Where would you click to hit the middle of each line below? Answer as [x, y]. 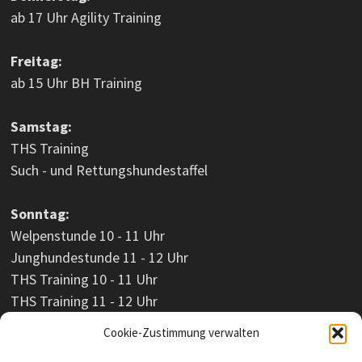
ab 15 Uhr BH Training [78, 83]
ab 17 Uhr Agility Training [86, 18]
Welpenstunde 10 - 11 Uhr [87, 236]
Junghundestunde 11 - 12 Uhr [99, 258]
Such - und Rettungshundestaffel [110, 170]
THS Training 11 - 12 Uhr [84, 301]
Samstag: [41, 127]
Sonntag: [40, 214]
